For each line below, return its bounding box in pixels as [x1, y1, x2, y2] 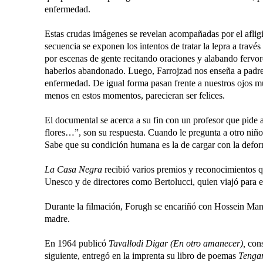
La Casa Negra [45, 164, 102, 174]
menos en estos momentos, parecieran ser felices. [45, 90, 225, 100]
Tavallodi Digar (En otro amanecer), [109, 238, 245, 248]
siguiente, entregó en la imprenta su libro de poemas [45, 251, 238, 261]
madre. [45, 214, 70, 224]
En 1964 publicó [45, 238, 109, 248]
